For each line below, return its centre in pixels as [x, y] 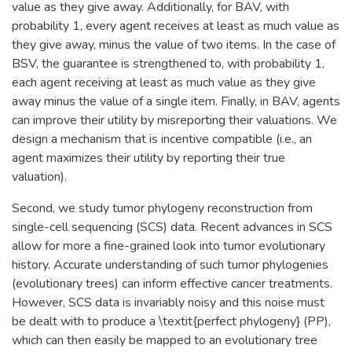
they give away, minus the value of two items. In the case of [174, 44]
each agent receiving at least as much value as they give [164, 82]
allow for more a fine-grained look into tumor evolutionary [169, 246]
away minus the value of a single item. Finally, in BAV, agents [176, 101]
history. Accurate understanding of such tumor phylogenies [170, 264]
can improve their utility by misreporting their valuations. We [174, 120]
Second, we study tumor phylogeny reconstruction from [162, 208]
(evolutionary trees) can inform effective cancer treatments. [172, 283]
